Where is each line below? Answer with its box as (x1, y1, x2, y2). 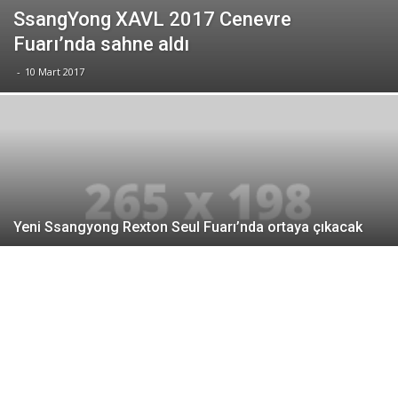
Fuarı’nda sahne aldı (13, 32, 189, 55)
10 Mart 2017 (25, 64, 84, 78)
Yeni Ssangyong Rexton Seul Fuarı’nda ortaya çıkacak (13, 218, 362, 235)
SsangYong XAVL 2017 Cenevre (13, 7, 291, 30)
